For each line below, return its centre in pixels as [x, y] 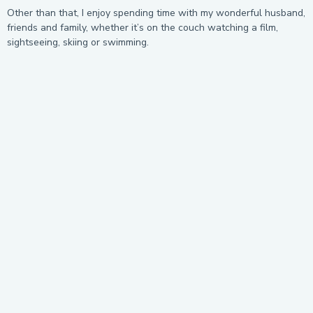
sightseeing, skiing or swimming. [82, 42]
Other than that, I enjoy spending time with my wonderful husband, [156, 13]
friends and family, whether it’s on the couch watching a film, [143, 27]
